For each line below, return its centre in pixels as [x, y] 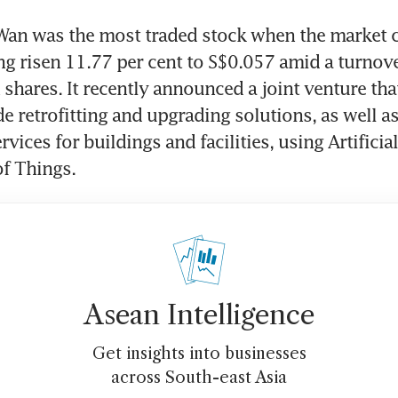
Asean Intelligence [199, 314]
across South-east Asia [199, 377]
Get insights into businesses [199, 353]
